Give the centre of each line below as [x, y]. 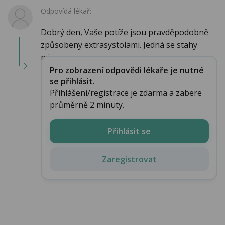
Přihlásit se [129, 131]
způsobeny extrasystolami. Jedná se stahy [119, 45]
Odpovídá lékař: [66, 11]
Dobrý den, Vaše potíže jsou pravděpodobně [125, 32]
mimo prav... [63, 58]
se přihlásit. [72, 81]
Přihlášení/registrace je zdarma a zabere [126, 93]
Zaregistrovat [129, 159]
